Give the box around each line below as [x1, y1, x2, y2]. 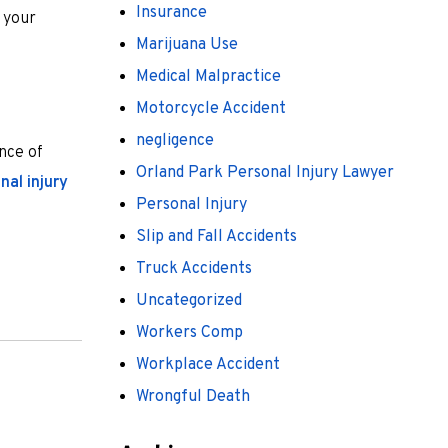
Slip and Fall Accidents [136, 226, 297, 247]
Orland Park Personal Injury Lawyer [136, 162, 394, 183]
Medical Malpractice [136, 66, 281, 87]
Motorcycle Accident [136, 98, 286, 119]
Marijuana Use [136, 34, 238, 55]
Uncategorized [136, 290, 242, 311]
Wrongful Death [136, 386, 250, 407]
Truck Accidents [136, 258, 252, 279]
